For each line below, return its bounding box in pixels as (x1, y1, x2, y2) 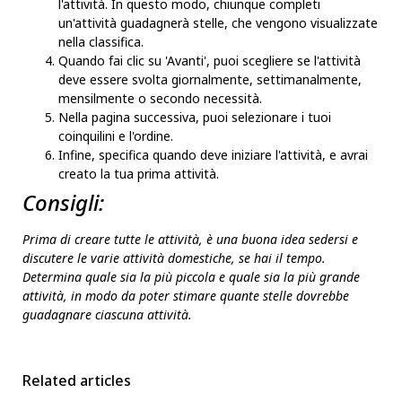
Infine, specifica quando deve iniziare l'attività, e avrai (58, 146, 368, 164)
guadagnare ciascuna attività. (22, 306, 192, 324)
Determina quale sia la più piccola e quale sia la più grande (22, 268, 360, 286)
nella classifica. (58, 33, 144, 51)
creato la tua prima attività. (58, 165, 219, 183)
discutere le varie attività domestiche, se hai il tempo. (22, 249, 326, 267)
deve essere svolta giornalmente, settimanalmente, (58, 71, 362, 89)
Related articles (22, 370, 131, 390)
